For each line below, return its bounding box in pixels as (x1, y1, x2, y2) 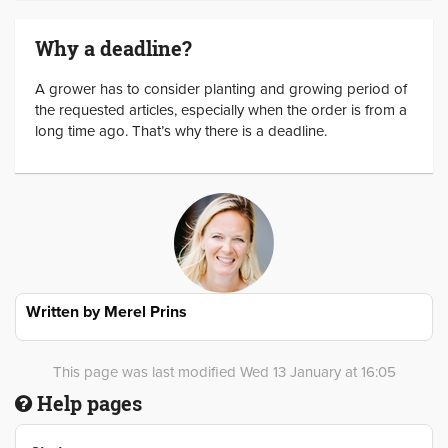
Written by (26, 301, 104, 322)
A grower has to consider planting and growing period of (35, 80, 407, 98)
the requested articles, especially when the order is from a (35, 101, 407, 119)
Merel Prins (104, 301, 187, 322)
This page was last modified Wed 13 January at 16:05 (52, 363, 396, 381)
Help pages (32, 389, 142, 417)
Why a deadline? (35, 35, 192, 62)
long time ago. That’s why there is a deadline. (35, 122, 327, 140)
